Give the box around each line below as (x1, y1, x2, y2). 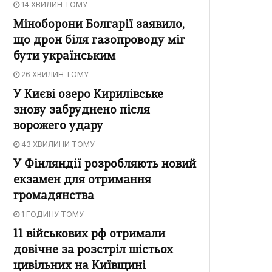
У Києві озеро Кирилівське (13, 89, 163, 101)
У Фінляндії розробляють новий (13, 159, 196, 171)
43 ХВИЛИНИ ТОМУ (19, 140, 95, 149)
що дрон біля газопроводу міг (13, 35, 185, 47)
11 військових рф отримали (13, 229, 165, 241)
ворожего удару (13, 121, 103, 133)
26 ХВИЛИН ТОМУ (19, 70, 89, 80)
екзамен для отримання (13, 175, 151, 187)
